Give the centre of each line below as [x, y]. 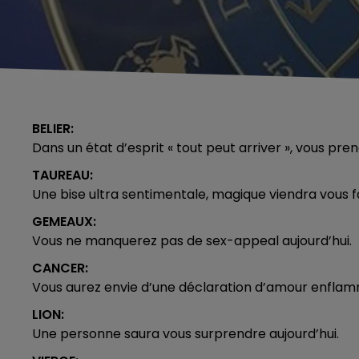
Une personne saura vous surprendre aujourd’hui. [186, 333]
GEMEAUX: [64, 221]
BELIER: [53, 128]
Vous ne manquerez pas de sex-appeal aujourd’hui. [192, 240]
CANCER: [60, 268]
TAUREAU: [63, 175]
